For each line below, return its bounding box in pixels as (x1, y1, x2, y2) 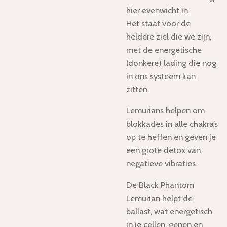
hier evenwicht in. (126, 5, 190, 15)
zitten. (126, 84, 149, 94)
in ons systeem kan (126, 70, 196, 81)
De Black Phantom (126, 180, 194, 191)
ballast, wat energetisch (126, 206, 212, 217)
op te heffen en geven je (126, 132, 216, 142)
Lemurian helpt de (126, 193, 193, 204)
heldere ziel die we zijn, (126, 31, 211, 42)
